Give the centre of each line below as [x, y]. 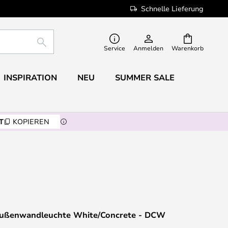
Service [115, 48]
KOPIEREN [31, 121]
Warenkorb [188, 48]
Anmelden [148, 48]
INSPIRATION [30, 77]
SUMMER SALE [145, 77]
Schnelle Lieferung [172, 8]
